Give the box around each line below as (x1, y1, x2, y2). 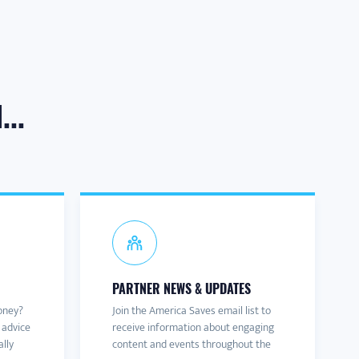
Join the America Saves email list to (111, 301, 271, 320)
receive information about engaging (111, 318, 274, 337)
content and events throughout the (111, 335, 271, 353)
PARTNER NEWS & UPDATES (111, 279, 251, 298)
